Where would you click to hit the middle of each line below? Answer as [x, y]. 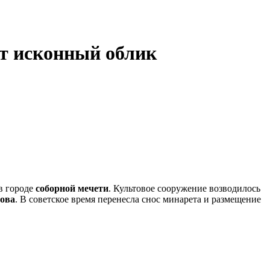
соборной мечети [72, 188]
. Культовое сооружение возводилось [184, 188]
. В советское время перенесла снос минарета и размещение [138, 199]
